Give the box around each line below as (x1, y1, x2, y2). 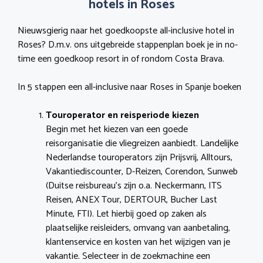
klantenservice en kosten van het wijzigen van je (46, 234, 230, 251)
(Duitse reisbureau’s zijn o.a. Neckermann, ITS (46, 178, 222, 194)
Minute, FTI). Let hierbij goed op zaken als (46, 206, 207, 222)
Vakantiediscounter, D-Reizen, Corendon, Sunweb (46, 164, 238, 180)
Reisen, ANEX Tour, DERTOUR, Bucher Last (46, 192, 217, 208)
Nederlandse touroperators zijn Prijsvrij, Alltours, (46, 150, 232, 166)
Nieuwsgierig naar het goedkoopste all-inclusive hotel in (18, 23, 234, 39)
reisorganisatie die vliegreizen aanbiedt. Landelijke (46, 136, 238, 152)
